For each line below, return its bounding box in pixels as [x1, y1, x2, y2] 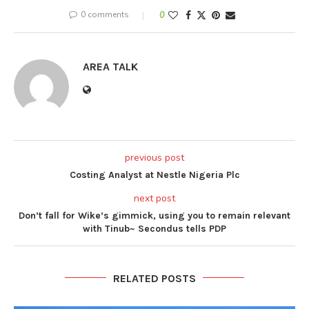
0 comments [80, 8, 129, 20]
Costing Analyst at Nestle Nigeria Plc [69, 168, 240, 181]
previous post [125, 150, 184, 164]
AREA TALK [83, 59, 138, 73]
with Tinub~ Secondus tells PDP [83, 222, 226, 235]
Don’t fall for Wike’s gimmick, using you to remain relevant [19, 209, 290, 221]
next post [134, 191, 175, 205]
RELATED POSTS [113, 271, 196, 285]
